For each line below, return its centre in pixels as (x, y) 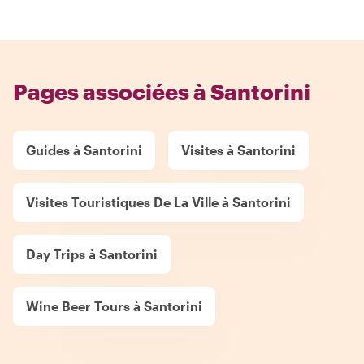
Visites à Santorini (238, 149)
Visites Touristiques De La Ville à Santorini (158, 201)
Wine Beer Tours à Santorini (114, 305)
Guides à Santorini (84, 149)
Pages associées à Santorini (162, 91)
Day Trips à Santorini (92, 253)
